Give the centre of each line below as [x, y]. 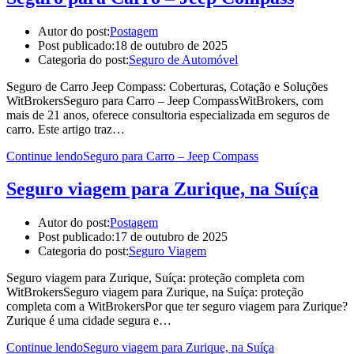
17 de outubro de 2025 [171, 237]
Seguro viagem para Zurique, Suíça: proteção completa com [155, 278]
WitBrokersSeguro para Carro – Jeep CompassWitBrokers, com [165, 100]
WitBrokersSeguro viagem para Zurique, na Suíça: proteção [155, 292]
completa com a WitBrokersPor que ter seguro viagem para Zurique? [177, 307]
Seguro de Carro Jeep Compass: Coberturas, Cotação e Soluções [167, 86]
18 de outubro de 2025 [171, 45]
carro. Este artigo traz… [66, 129]
